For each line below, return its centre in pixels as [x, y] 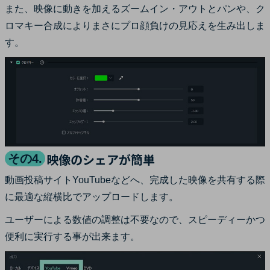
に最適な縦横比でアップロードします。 [92, 197]
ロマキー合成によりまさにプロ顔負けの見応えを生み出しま [135, 26]
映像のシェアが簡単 [101, 160]
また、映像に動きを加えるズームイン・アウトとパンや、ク [135, 9]
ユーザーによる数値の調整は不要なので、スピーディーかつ [135, 220]
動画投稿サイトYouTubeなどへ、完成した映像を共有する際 [135, 180]
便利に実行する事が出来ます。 [72, 237]
